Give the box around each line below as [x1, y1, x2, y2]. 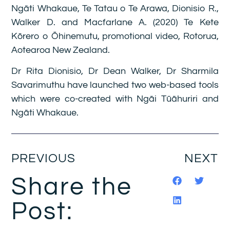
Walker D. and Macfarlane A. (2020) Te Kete [11, 17, 219, 28]
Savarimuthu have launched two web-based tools [11, 80, 219, 90]
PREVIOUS [11, 151, 75, 165]
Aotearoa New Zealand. [11, 45, 110, 55]
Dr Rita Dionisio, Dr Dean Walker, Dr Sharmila [11, 66, 219, 76]
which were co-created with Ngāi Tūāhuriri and [11, 94, 219, 104]
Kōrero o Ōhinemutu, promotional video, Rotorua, [11, 31, 219, 42]
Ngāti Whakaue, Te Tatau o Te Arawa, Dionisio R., [11, 4, 219, 14]
